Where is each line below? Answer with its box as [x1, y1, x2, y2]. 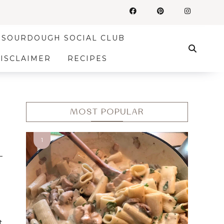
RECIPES [67, 54, 107, 63]
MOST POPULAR [70, 108, 144, 116]
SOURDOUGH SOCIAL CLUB [1, 33, 125, 42]
